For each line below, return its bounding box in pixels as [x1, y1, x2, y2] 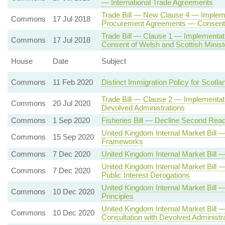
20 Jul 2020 [52, 99, 90, 107]
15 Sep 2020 [52, 133, 94, 141]
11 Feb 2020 [52, 78, 93, 86]
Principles [101, 192, 134, 200]
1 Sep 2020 [52, 116, 90, 125]
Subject [101, 57, 126, 65]
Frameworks [101, 137, 143, 146]
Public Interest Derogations [101, 171, 190, 179]
